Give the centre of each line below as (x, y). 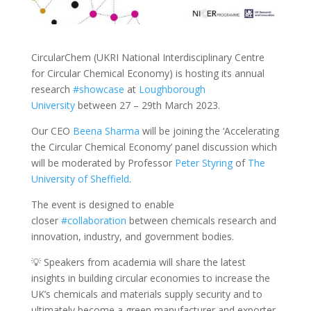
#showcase (98, 89)
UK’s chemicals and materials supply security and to (146, 294)
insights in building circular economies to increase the (150, 278)
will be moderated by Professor (103, 162)
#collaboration (93, 220)
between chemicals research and (201, 220)
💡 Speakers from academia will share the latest (138, 262)
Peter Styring (203, 162)
